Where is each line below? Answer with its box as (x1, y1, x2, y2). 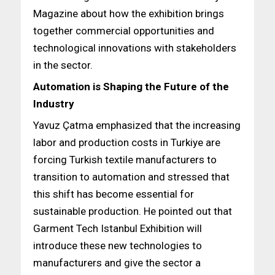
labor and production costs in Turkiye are (33, 136, 220, 149)
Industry (33, 98, 74, 110)
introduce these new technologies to (33, 239, 202, 252)
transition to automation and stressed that (33, 170, 230, 183)
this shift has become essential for (33, 187, 194, 200)
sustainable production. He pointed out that (33, 204, 232, 217)
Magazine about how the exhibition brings (33, 7, 224, 20)
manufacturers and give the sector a (33, 256, 201, 269)
